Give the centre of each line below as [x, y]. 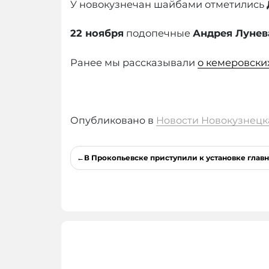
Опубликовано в [113, 120]
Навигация [112, 154]
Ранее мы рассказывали [134, 62]
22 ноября [97, 33]
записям [102, 190]
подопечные [158, 33]
